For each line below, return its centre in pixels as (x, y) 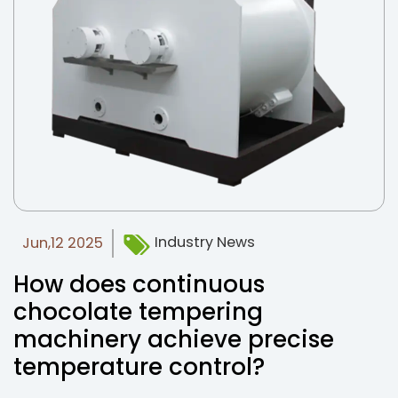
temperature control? (139, 367)
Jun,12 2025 (63, 243)
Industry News (203, 243)
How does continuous (139, 284)
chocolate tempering (138, 312)
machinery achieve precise (174, 339)
